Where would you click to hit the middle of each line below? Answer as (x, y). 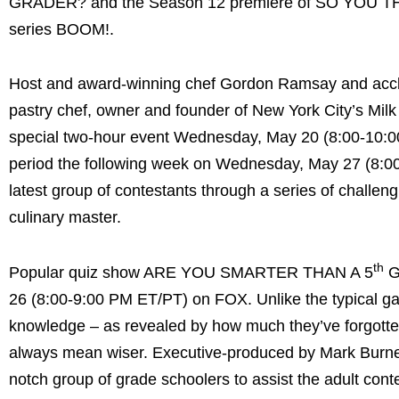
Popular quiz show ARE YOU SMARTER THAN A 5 (191, 272)
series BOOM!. (61, 29)
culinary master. (65, 218)
